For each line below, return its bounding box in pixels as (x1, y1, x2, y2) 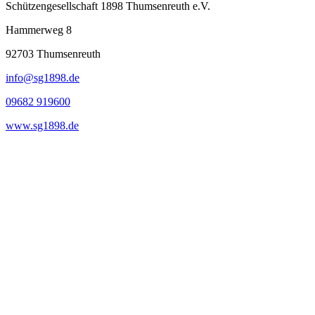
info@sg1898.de (6, 71, 79, 84)
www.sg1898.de (6, 119, 79, 131)
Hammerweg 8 (6, 23, 72, 36)
